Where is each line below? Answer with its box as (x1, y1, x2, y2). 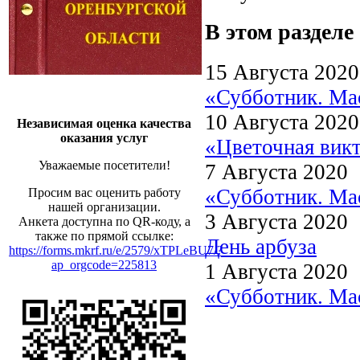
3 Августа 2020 (205, 209, 348, 234)
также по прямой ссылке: (35, 229, 174, 243)
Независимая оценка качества (17, 117, 191, 130)
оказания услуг (60, 131, 148, 145)
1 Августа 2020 (205, 259, 348, 284)
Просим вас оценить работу (27, 186, 181, 199)
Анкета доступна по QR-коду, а (18, 215, 190, 228)
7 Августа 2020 (205, 159, 348, 184)
